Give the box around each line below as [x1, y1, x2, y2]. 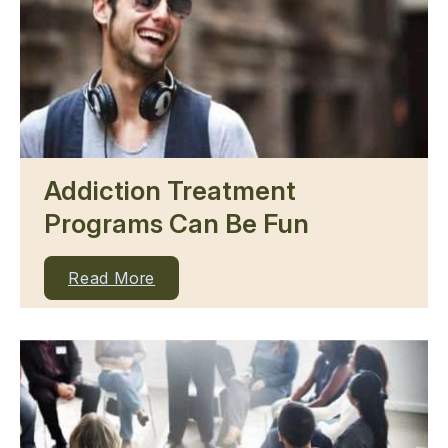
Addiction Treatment [44, 175, 296, 206]
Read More [68, 268, 156, 288]
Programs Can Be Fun [44, 208, 309, 239]
